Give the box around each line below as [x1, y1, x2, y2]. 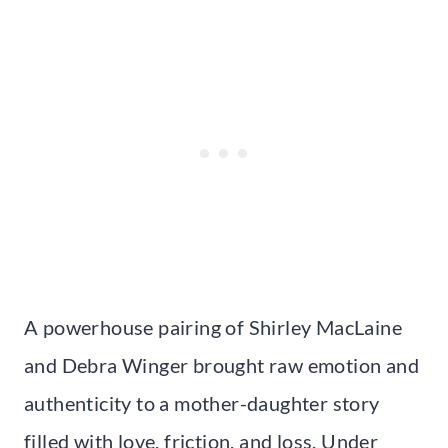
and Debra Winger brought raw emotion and [24, 353, 419, 378]
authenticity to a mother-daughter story [24, 391, 380, 416]
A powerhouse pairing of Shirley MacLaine [24, 315, 402, 340]
